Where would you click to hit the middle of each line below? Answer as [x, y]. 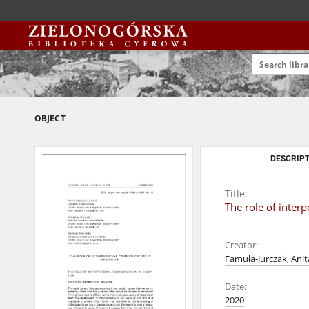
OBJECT [50, 118]
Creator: [241, 245]
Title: [236, 193]
